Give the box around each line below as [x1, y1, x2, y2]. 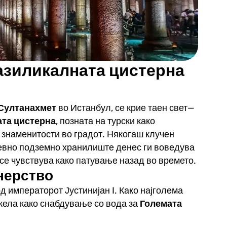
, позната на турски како [55, 116, 155, 126]
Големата [139, 198, 182, 209]
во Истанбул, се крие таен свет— [58, 102, 195, 113]
